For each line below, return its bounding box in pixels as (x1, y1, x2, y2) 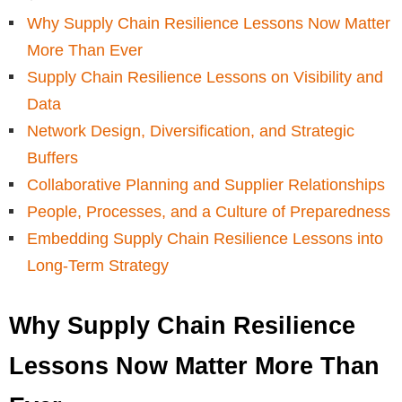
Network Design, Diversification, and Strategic (27, 121, 354, 140)
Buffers (27, 148, 78, 167)
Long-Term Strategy (27, 256, 169, 275)
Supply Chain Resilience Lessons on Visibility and (27, 67, 383, 86)
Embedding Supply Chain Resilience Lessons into (27, 229, 383, 248)
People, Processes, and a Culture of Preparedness (27, 202, 390, 221)
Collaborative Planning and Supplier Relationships (27, 175, 385, 194)
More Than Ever (27, 40, 143, 59)
